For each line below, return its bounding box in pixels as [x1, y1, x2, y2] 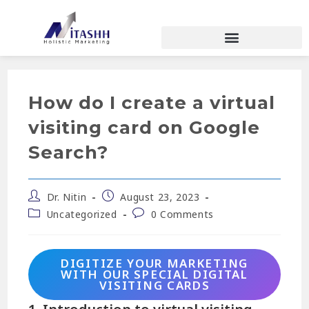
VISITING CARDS [99, 277, 210, 294]
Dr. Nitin [46, 190, 87, 203]
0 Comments [150, 207, 214, 221]
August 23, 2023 [120, 190, 200, 203]
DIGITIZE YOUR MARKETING [61, 255, 248, 272]
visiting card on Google [28, 116, 261, 139]
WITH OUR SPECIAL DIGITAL [61, 266, 248, 283]
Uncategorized [46, 207, 117, 221]
